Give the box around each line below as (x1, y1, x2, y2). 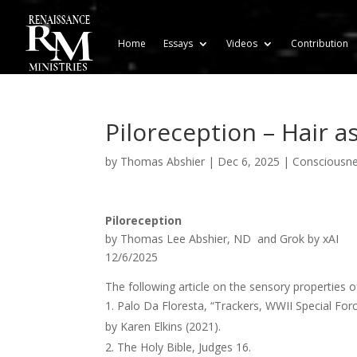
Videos (226, 37, 258, 50)
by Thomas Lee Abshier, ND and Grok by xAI (105, 231, 339, 246)
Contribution (291, 37, 349, 50)
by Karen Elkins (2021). (105, 319, 221, 334)
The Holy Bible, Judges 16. (117, 339, 251, 355)
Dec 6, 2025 (218, 154, 280, 169)
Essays (163, 37, 194, 50)
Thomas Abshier (120, 154, 205, 169)
